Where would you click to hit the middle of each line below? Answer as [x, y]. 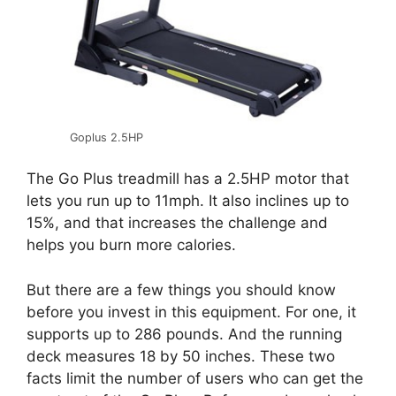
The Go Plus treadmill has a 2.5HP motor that [188, 179]
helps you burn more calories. [131, 245]
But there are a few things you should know [181, 289]
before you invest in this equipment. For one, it [191, 312]
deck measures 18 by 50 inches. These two [181, 356]
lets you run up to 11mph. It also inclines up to [188, 201]
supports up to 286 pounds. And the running [184, 334]
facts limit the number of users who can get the [195, 378]
